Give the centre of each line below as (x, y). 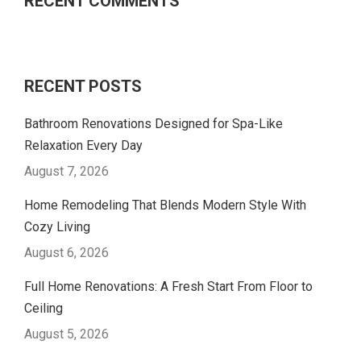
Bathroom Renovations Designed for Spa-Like (154, 123)
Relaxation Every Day (83, 145)
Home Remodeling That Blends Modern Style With (165, 205)
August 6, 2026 (66, 252)
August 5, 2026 (66, 334)
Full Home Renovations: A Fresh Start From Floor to (168, 286)
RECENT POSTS (83, 86)
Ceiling (44, 308)
